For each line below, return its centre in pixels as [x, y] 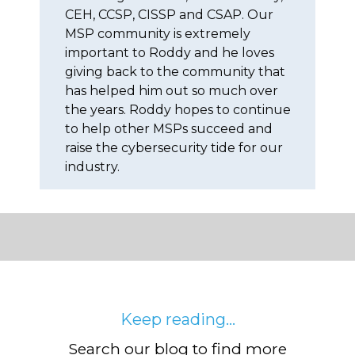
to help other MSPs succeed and [169, 128]
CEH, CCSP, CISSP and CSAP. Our [169, 14]
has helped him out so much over [172, 90]
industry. [92, 166]
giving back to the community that [175, 71]
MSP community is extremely [158, 33]
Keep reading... [177, 319]
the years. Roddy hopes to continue [178, 109]
